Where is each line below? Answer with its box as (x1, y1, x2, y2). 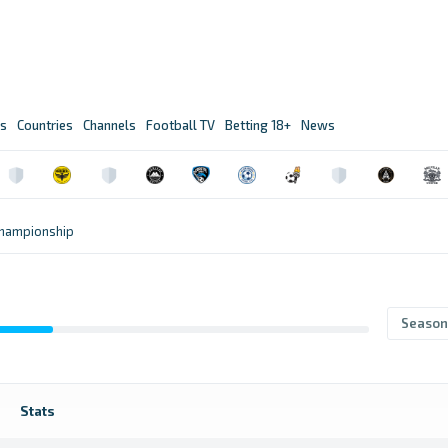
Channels (83, 117, 136, 133)
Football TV (146, 117, 215, 133)
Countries (17, 117, 73, 133)
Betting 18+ (225, 117, 291, 133)
